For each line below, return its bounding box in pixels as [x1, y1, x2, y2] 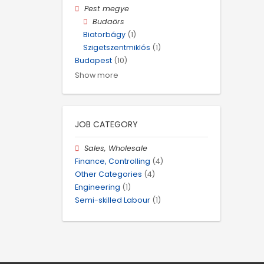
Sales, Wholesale [84, 143, 148, 153]
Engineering [75, 182, 120, 193]
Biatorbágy [83, 29, 126, 40]
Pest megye [84, 3, 130, 14]
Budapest [75, 55, 112, 66]
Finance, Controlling [75, 156, 150, 166]
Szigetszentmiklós [83, 42, 150, 53]
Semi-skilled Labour [75, 195, 150, 206]
